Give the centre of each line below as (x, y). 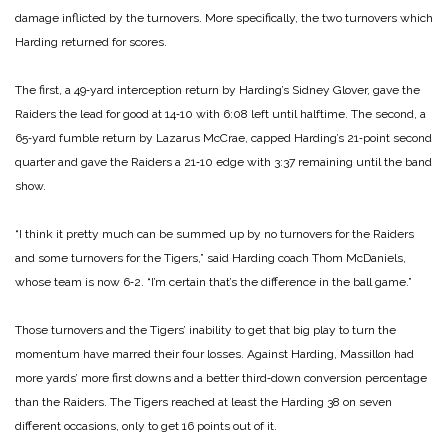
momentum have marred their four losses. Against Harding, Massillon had (214, 353)
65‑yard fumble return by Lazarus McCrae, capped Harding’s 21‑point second (223, 137)
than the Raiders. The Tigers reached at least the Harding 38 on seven (203, 401)
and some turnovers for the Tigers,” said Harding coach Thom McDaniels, (210, 257)
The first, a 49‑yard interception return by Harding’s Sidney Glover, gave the (217, 89)
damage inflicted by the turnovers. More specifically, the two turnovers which (224, 17)
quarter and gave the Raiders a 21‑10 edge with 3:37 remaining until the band (223, 161)
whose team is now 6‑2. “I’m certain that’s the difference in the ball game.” (213, 281)
